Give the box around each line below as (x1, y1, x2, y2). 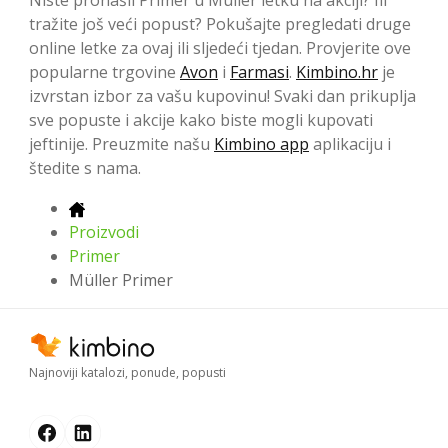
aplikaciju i (309, 132, 391, 155)
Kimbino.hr (296, 60, 378, 83)
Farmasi (230, 60, 289, 83)
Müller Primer (69, 268, 173, 291)
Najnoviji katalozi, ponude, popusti (29, 364, 226, 382)
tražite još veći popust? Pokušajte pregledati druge (29, 12, 411, 35)
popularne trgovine (29, 60, 180, 83)
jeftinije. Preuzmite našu (29, 132, 214, 155)
